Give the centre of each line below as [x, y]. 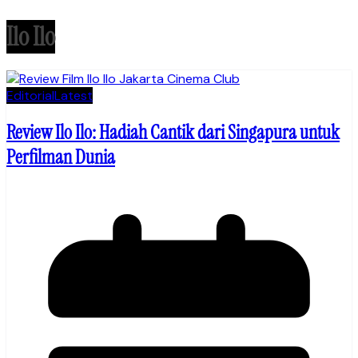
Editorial [30, 96]
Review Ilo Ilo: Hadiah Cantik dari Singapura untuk [173, 133]
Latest [74, 96]
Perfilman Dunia [61, 157]
